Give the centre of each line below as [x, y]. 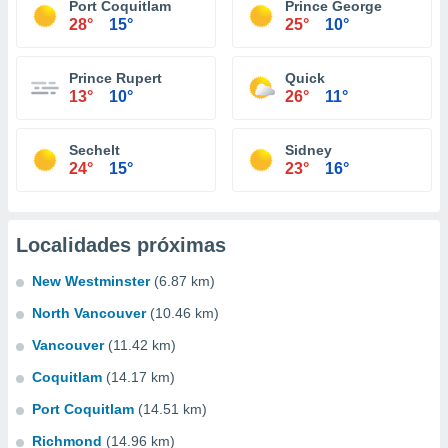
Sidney [308, 150]
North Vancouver [89, 313]
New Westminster [91, 281]
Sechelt [94, 150]
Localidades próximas [121, 245]
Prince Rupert [115, 78]
